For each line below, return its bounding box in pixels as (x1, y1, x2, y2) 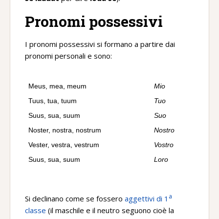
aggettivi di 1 (125, 194, 169, 203)
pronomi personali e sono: (25, 51, 112, 61)
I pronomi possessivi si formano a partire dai (25, 39, 175, 49)
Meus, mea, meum (28, 82, 87, 90)
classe (25, 205, 46, 215)
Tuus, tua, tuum (28, 97, 77, 105)
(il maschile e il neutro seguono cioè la (46, 205, 174, 215)
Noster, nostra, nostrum (28, 126, 101, 134)
